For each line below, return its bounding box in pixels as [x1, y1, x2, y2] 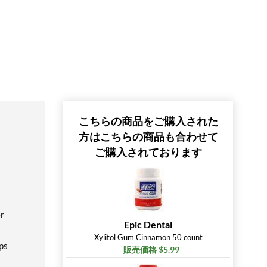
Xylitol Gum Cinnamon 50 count [94, 232, 203, 242]
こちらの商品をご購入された [78, 114, 218, 128]
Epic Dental [124, 219, 172, 230]
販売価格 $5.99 [123, 244, 179, 254]
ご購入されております [94, 145, 202, 159]
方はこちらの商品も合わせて [78, 130, 218, 143]
